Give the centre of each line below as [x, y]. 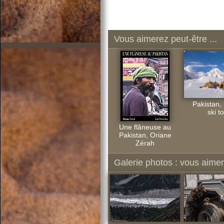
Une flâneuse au [145, 127]
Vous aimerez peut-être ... [165, 39]
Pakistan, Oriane [145, 135]
